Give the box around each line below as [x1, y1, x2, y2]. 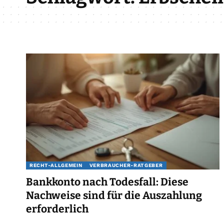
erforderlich [26, 202, 88, 215]
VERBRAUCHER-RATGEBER [89, 162, 163, 168]
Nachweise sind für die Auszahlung [26, 188, 202, 202]
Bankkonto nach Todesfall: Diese [26, 175, 188, 188]
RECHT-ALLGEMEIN [29, 162, 82, 168]
